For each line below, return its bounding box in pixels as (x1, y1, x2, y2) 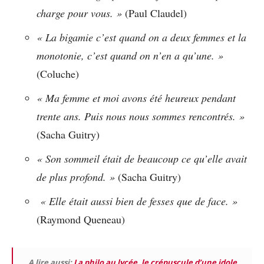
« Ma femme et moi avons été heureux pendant (37, 91, 236, 105)
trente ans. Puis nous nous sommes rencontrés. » (37, 109, 245, 124)
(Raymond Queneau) (37, 212, 125, 227)
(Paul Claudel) (122, 6, 187, 21)
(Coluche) (37, 67, 79, 81)
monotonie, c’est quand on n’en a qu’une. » (37, 48, 223, 63)
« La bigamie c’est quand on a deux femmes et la (37, 30, 246, 45)
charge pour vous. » (37, 6, 122, 21)
